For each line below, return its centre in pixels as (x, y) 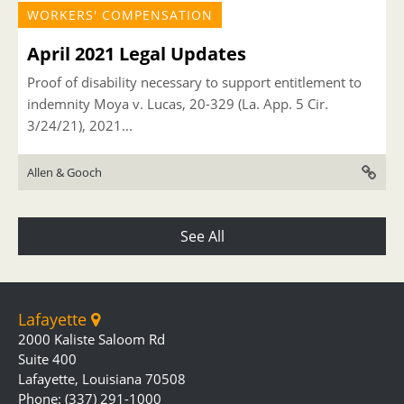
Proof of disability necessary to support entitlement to (194, 82)
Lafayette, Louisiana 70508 (102, 379)
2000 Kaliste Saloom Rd (92, 339)
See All (202, 236)
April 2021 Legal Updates (137, 54)
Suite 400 (47, 359)
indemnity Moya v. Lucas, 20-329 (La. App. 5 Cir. (178, 104)
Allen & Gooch (64, 172)
